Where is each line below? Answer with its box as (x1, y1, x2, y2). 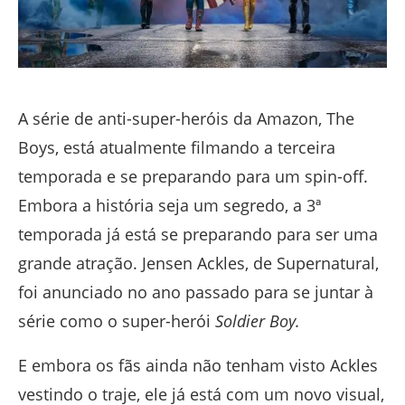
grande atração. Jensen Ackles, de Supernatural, (18, 252, 379, 275)
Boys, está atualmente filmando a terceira (18, 137, 335, 159)
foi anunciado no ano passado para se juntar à (18, 281, 373, 304)
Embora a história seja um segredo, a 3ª (18, 194, 321, 217)
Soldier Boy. (215, 310, 300, 333)
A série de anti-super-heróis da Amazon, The (18, 108, 354, 130)
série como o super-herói (18, 310, 215, 333)
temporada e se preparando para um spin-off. (18, 165, 372, 188)
